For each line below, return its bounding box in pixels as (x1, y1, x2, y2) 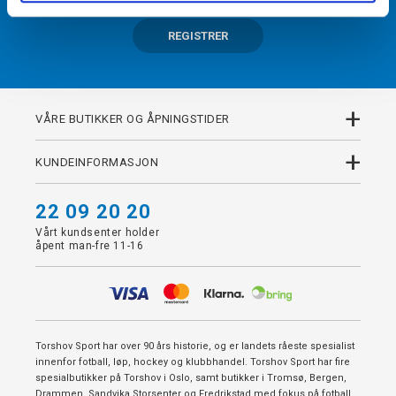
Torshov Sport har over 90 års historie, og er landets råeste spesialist (35, 340, 354, 353)
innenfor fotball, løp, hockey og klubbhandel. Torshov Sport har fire (35, 356, 350, 369)
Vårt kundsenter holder (35, 226, 160, 240)
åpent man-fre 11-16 (35, 240, 144, 253)
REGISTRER (168, 29, 228, 43)
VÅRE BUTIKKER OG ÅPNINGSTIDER (35, 111, 230, 126)
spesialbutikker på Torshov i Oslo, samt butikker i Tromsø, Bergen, (35, 372, 346, 385)
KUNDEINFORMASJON (35, 155, 158, 169)
